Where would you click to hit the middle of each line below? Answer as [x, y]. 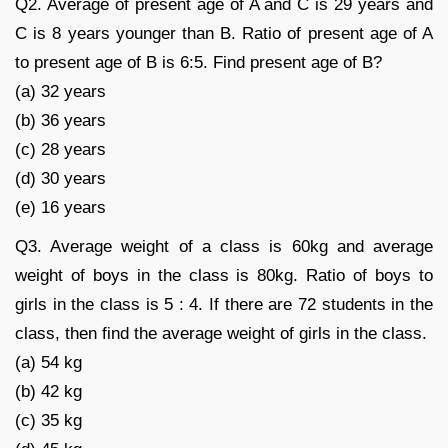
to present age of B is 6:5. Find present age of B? [198, 62]
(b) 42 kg [48, 391]
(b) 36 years [60, 120]
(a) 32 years [60, 91]
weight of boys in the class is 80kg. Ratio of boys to [224, 275]
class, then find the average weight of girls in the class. [221, 333]
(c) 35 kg [48, 420]
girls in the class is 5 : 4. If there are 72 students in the [224, 304]
